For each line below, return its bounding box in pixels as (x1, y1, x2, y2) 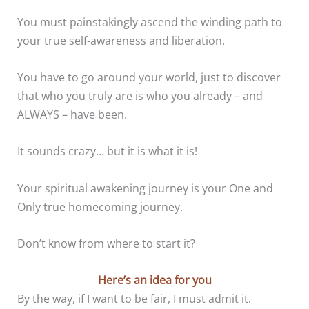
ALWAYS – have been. (17, 106, 128, 123)
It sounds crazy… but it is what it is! (17, 143, 198, 159)
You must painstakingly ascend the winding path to (17, 13, 283, 30)
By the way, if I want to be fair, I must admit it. (17, 290, 252, 307)
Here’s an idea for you (97, 272, 212, 288)
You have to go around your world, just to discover (17, 69, 281, 86)
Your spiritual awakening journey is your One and (17, 179, 274, 196)
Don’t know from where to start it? (17, 235, 196, 251)
